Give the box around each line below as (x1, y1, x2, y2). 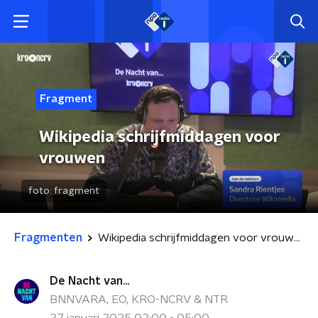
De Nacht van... (50, 275, 129, 287)
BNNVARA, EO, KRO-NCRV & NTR (50, 294, 228, 305)
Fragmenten (14, 232, 82, 243)
